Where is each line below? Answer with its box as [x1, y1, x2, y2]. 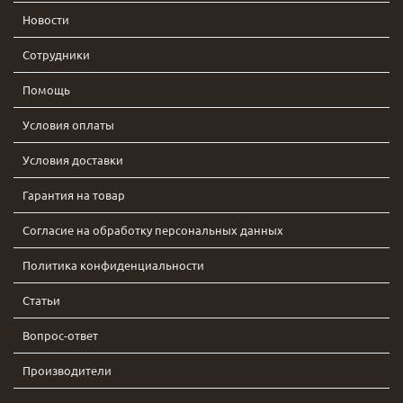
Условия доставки [22, 152, 123, 167]
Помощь [22, 82, 70, 97]
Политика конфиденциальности [22, 257, 204, 273]
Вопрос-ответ [22, 327, 98, 343]
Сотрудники [22, 47, 90, 62]
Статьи [22, 292, 60, 308]
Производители [22, 363, 112, 378]
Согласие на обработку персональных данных [22, 222, 283, 237]
